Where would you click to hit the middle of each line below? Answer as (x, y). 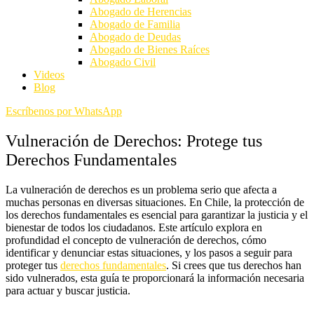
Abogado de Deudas (135, 37)
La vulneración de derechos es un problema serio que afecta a (141, 189)
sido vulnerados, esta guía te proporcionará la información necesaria (155, 278)
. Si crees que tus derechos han (234, 265)
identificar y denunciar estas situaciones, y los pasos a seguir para (149, 252)
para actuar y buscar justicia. (68, 290)
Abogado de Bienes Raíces (150, 49)
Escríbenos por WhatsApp (64, 111)
